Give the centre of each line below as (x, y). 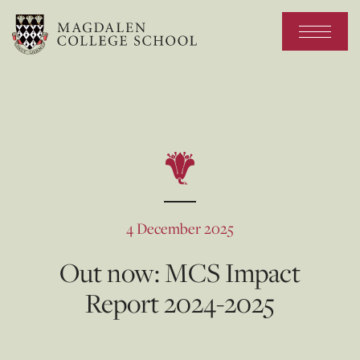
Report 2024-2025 (180, 302)
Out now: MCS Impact (180, 272)
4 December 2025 (180, 228)
